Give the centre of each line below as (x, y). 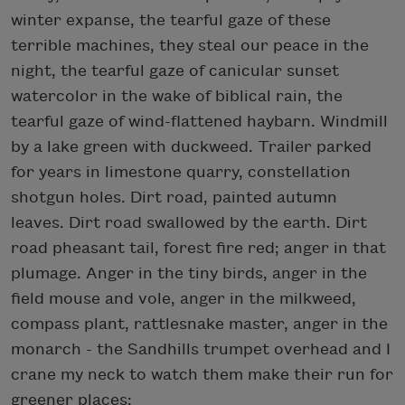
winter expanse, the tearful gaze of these (171, 20)
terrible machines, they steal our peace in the (190, 45)
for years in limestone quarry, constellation (181, 172)
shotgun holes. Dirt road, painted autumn (174, 197)
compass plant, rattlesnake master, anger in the (199, 324)
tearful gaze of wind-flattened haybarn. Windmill (199, 121)
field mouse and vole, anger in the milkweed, (184, 298)
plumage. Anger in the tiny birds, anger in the (189, 273)
